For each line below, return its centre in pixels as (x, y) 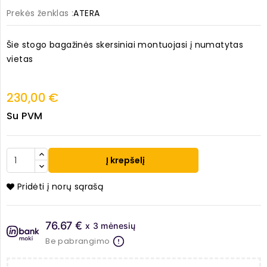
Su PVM (25, 116)
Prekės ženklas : (40, 13)
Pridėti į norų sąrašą (60, 187)
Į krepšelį (125, 161)
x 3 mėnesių (110, 226)
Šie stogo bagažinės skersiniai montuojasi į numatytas (125, 45)
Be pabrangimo (78, 241)
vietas (20, 59)
